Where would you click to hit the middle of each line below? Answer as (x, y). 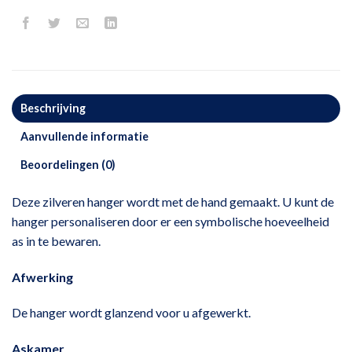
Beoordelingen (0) (68, 164)
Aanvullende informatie (84, 136)
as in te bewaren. (56, 240)
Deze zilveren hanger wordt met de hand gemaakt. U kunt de (173, 201)
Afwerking (42, 277)
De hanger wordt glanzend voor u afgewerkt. (131, 313)
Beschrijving (53, 108)
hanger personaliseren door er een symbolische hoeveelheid (170, 221)
